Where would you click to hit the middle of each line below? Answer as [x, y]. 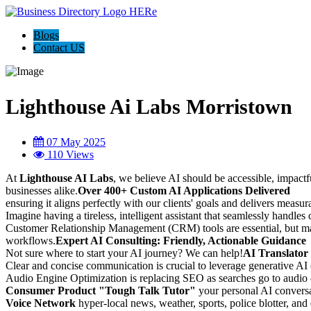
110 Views [69, 154]
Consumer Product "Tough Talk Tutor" [101, 290]
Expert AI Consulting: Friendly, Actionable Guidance [181, 240]
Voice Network [41, 303]
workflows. [31, 240]
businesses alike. [42, 190]
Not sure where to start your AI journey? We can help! [124, 253]
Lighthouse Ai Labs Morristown [149, 106]
